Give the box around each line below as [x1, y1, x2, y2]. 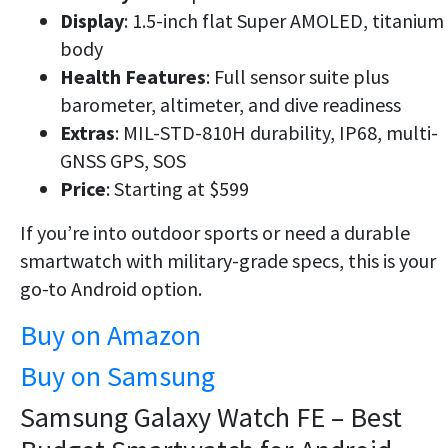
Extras [60, 119, 115, 145]
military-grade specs [167, 247, 339, 273]
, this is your [339, 247, 436, 273]
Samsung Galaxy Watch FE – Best [20, 398, 402, 435]
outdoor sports [131, 219, 258, 245]
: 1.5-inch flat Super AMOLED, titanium [124, 7, 444, 33]
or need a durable [258, 219, 410, 245]
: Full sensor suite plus [206, 63, 389, 89]
